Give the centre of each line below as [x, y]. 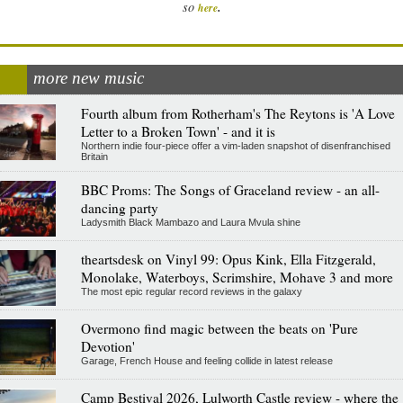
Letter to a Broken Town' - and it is [178, 131]
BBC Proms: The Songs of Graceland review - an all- [230, 189]
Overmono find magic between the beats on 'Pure [219, 328]
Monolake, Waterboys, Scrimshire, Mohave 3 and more [237, 277]
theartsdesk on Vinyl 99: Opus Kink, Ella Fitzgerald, [228, 259]
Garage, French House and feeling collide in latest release [206, 360]
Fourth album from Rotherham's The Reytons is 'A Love [237, 113]
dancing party [119, 207]
